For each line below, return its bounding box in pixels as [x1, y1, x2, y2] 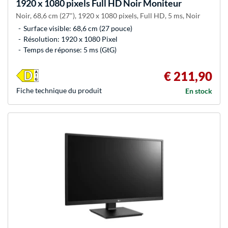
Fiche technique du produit [16, 85, 102, 95]
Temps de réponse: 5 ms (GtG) [23, 45, 117, 54]
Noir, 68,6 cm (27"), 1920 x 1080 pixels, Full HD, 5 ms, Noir [16, 11, 201, 20]
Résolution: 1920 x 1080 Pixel [23, 34, 118, 43]
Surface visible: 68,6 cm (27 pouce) [23, 23, 132, 33]
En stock [185, 86, 212, 95]
